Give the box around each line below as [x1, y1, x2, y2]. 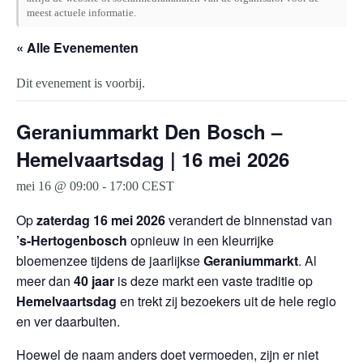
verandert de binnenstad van [165, 211, 332, 229]
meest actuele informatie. [27, 6, 136, 19]
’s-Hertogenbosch [16, 231, 127, 250]
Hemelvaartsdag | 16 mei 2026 [16, 145, 289, 173]
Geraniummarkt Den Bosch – [16, 117, 282, 145]
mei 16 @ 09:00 [16, 179, 99, 193]
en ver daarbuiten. [16, 312, 120, 331]
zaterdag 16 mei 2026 [36, 211, 165, 229]
